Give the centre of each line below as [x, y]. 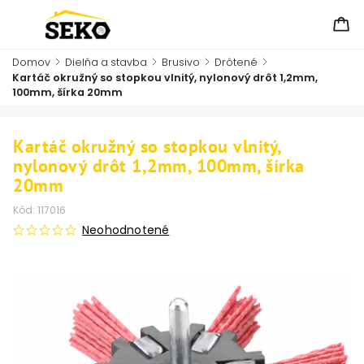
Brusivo [181, 62]
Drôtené [236, 62]
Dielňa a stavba [106, 62]
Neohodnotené [126, 230]
